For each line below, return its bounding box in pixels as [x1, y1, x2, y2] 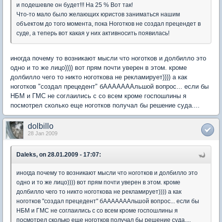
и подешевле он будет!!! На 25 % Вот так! [16, 1, 133, 8]
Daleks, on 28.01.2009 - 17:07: [16, 151, 101, 158]
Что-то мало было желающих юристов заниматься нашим [16, 11, 180, 18]
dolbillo [28, 122, 54, 130]
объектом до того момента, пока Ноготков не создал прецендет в [16, 20, 201, 27]
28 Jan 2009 [28, 130, 57, 136]
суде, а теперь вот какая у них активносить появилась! [16, 30, 169, 37]
